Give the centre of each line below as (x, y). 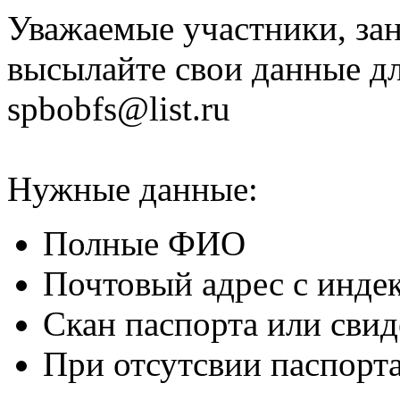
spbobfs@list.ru (119, 108)
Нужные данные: (133, 189)
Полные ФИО (144, 243)
